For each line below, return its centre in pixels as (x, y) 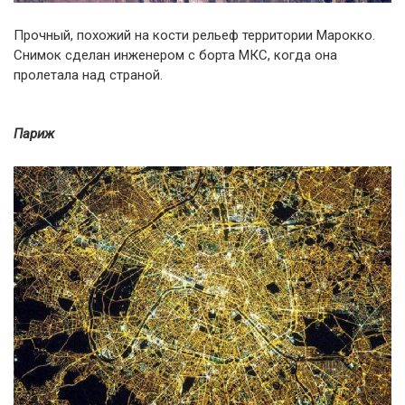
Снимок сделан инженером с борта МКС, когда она (175, 56)
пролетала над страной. (88, 75)
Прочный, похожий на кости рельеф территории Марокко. (194, 36)
